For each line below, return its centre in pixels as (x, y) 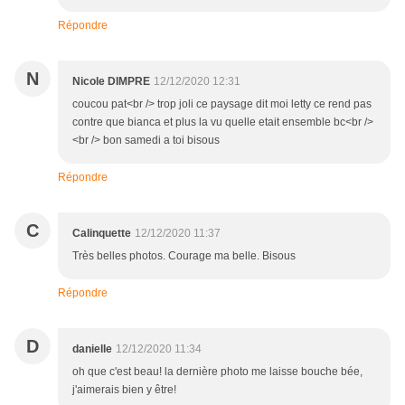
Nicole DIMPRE (111, 82)
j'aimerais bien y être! (124, 390)
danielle (92, 349)
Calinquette (102, 234)
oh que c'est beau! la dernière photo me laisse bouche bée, (217, 372)
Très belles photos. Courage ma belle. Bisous (184, 256)
